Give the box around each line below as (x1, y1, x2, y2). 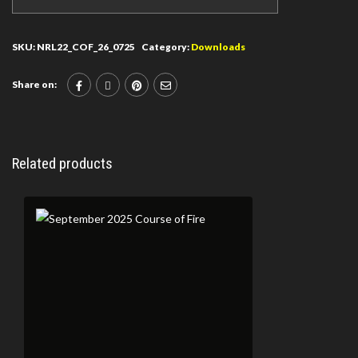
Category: (141, 41, 191, 53)
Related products (12, 154, 113, 173)
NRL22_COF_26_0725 (37, 41, 135, 53)
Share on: (12, 78, 57, 90)
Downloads (191, 41, 245, 53)
